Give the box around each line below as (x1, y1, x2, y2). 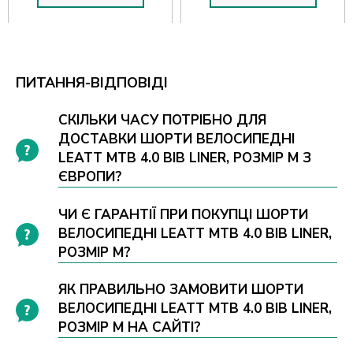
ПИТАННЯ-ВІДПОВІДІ (16, 73, 168, 93)
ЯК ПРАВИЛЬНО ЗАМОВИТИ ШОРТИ (58, 281, 304, 299)
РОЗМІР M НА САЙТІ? (58, 318, 202, 336)
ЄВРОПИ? (58, 168, 123, 187)
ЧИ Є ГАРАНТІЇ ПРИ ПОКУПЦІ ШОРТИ (58, 205, 309, 224)
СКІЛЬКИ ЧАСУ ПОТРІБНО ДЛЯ (58, 111, 267, 130)
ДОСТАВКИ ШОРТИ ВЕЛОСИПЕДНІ (58, 130, 295, 149)
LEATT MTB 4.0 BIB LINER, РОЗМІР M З (58, 149, 312, 168)
